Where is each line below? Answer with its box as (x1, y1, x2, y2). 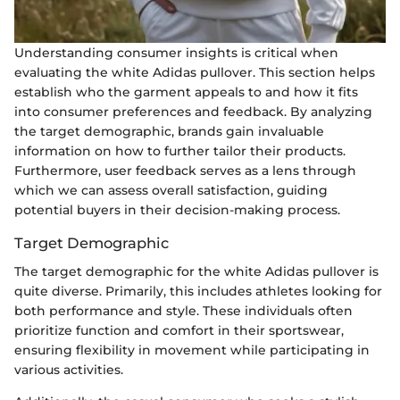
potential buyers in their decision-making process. (14, 201, 340, 218)
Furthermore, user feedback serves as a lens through (14, 162, 356, 179)
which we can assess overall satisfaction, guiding (14, 181, 328, 198)
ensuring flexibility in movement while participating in (14, 341, 370, 358)
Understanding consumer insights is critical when (14, 44, 338, 61)
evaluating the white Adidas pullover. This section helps (14, 63, 375, 80)
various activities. (14, 361, 123, 378)
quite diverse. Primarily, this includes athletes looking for (14, 282, 382, 299)
